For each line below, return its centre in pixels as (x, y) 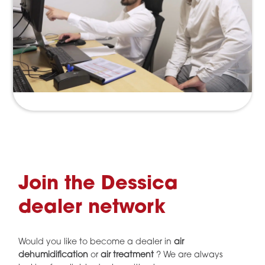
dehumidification (54, 255)
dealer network (92, 208)
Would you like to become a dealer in (96, 242)
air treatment (127, 255)
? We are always (188, 255)
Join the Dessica (98, 185)
